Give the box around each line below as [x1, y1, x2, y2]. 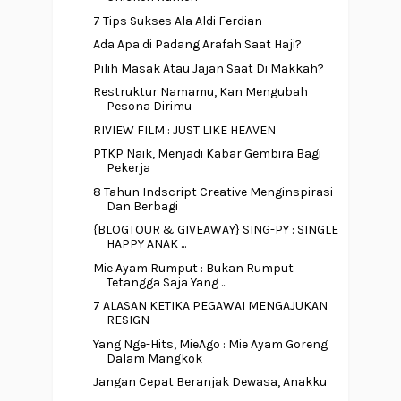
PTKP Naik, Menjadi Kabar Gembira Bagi [92, 146, 321, 162]
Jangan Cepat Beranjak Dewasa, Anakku [92, 374, 327, 390]
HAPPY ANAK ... [106, 236, 186, 252]
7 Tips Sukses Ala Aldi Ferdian [92, 13, 262, 29]
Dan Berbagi [106, 198, 178, 214]
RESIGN [106, 312, 149, 328]
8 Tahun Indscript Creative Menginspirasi [92, 183, 333, 200]
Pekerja [106, 160, 150, 176]
